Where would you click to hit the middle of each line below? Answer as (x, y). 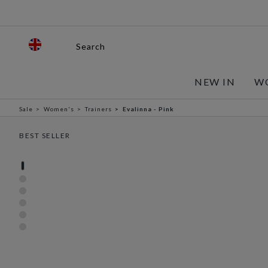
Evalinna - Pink (148, 109)
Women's (59, 109)
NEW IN (215, 82)
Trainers (98, 109)
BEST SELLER (45, 135)
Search (91, 46)
